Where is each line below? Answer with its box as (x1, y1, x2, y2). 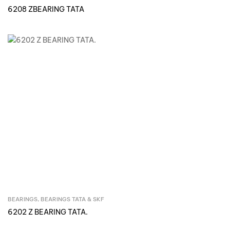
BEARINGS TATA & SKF (41, 196, 104, 203)
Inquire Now (101, 196, 143, 205)
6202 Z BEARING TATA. (8, 207, 88, 217)
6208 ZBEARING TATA (8, 5, 84, 14)
